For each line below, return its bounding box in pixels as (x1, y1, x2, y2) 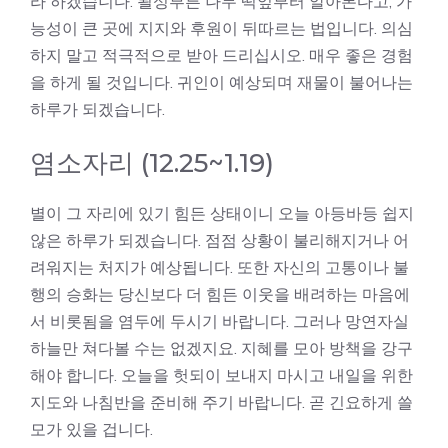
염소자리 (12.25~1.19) (30, 147, 274, 179)
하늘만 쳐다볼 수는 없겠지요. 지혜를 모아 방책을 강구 (30, 338, 413, 358)
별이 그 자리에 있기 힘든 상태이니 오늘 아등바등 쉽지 (30, 203, 414, 223)
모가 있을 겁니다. (30, 419, 153, 439)
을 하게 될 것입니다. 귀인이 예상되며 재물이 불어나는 (30, 72, 413, 92)
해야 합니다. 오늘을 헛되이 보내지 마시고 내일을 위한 (30, 365, 413, 385)
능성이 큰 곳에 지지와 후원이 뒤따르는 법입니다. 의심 (30, 18, 413, 38)
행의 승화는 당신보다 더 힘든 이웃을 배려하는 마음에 (30, 284, 410, 304)
